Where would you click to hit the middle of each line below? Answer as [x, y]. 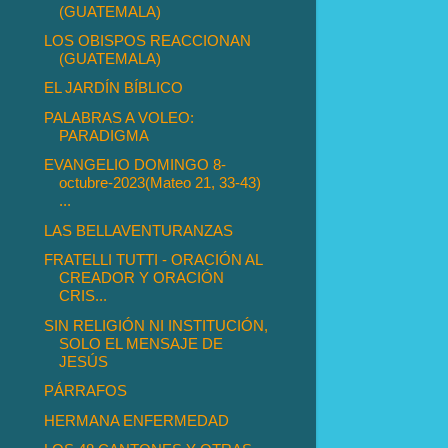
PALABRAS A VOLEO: [119, 117]
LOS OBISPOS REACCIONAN [148, 41]
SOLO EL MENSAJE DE [141, 343]
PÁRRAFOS [86, 391]
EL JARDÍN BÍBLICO [114, 88]
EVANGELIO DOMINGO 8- [135, 165]
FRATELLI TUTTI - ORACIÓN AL [153, 260]
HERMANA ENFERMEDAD [137, 420]
